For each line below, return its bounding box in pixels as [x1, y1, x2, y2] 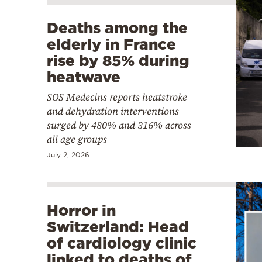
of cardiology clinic [47, 234, 196, 251]
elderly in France [47, 35, 176, 53]
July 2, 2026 [47, 150, 89, 158]
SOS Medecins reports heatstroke [47, 89, 187, 104]
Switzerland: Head [47, 218, 189, 235]
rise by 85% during [47, 51, 189, 69]
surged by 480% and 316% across [47, 118, 191, 132]
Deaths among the [47, 19, 188, 36]
